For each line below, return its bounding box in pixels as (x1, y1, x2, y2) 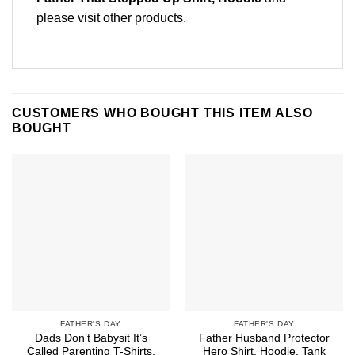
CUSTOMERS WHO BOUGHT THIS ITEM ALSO (12, 105, 313, 120)
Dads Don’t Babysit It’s (34, 332, 147, 345)
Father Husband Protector (199, 332, 330, 345)
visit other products (78, 10, 183, 25)
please (36, 10, 78, 25)
